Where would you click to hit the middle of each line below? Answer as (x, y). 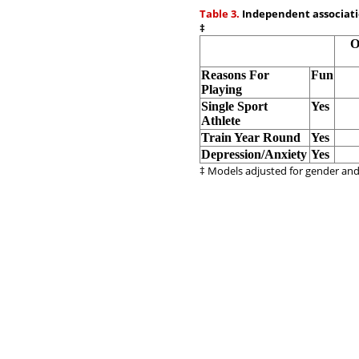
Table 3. (220, 14)
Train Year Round (251, 137)
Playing (222, 89)
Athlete (221, 121)
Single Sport (234, 106)
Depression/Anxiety (254, 154)
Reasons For (235, 75)
